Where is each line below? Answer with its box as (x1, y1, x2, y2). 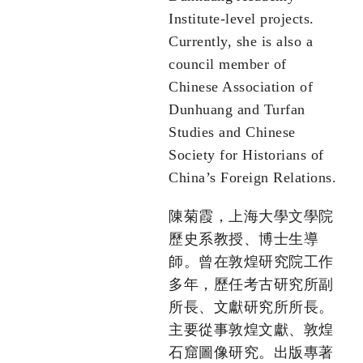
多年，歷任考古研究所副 (169, 276, 334, 293)
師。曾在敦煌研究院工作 (169, 254, 334, 271)
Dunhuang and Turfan (169, 101, 305, 118)
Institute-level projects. (169, 11, 314, 28)
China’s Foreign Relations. (169, 169, 336, 186)
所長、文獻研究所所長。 (169, 299, 334, 316)
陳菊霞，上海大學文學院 (169, 208, 334, 225)
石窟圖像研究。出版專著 (169, 344, 334, 361)
